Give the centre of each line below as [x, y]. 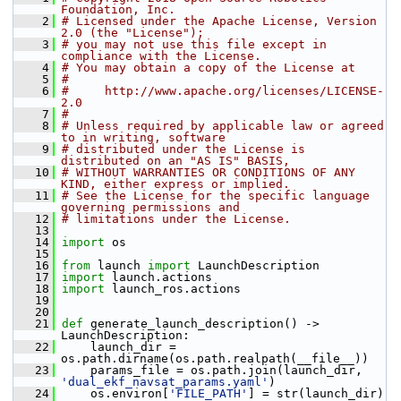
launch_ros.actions [173, 289]
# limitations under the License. [176, 219]
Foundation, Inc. [118, 9]
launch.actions [158, 277]
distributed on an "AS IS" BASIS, [175, 161]
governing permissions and [150, 207]
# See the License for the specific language [216, 196]
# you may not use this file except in [194, 44]
